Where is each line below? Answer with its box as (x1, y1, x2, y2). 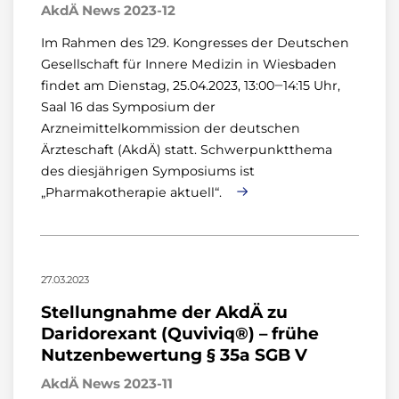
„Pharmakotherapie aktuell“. (41, 184, 225, 200)
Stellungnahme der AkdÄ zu (41, 302, 288, 322)
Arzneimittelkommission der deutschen (41, 120, 300, 136)
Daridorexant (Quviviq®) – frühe (41, 323, 319, 344)
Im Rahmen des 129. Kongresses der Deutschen (41, 35, 349, 51)
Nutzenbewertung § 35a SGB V (41, 345, 307, 365)
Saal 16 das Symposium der (41, 99, 216, 115)
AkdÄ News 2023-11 (41, 375, 173, 392)
